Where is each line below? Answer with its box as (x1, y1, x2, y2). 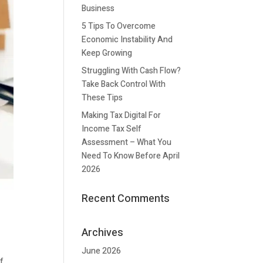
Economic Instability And (82, 33, 173, 46)
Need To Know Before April (82, 150, 180, 162)
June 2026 (82, 245, 122, 257)
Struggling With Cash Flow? (82, 65, 181, 77)
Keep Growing (82, 47, 133, 59)
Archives (82, 225, 124, 241)
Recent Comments (82, 191, 170, 207)
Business (82, 2, 115, 15)
